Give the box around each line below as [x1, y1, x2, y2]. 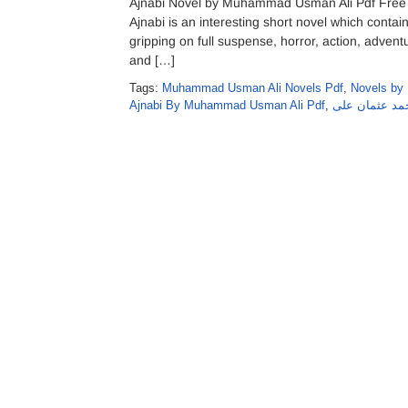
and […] [129, 53, 175, 67]
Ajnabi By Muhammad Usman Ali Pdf [129, 98, 325, 112]
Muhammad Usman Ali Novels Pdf [162, 81, 343, 95]
